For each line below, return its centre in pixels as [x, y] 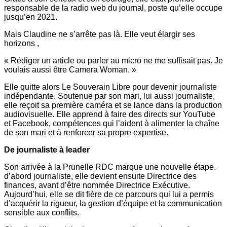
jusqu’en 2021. [31, 17]
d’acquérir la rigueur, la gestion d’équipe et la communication [113, 203]
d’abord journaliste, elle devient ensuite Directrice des [100, 176]
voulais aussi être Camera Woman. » [70, 69]
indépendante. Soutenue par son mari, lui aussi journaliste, [109, 96]
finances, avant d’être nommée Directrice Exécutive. [97, 185]
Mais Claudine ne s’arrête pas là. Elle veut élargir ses [100, 34]
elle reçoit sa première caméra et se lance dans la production [113, 105]
